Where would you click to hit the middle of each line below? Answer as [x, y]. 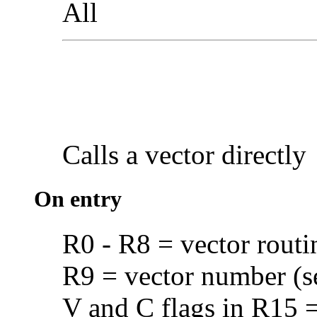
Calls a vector [142, 155]
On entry [78, 199]
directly [264, 155]
